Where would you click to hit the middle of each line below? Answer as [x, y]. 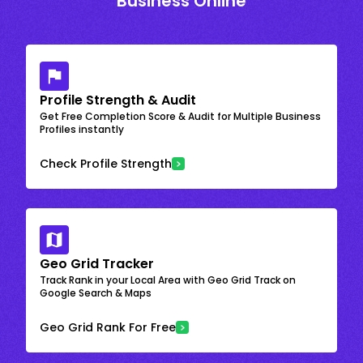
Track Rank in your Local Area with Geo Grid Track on [168, 280]
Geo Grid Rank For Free [108, 327]
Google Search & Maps [96, 293]
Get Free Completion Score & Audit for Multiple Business [180, 116]
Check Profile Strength [106, 163]
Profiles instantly [82, 129]
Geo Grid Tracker [97, 263]
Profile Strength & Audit [118, 100]
